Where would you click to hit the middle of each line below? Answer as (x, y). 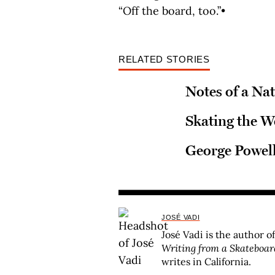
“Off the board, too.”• (172, 11)
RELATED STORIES (164, 59)
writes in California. (206, 262)
